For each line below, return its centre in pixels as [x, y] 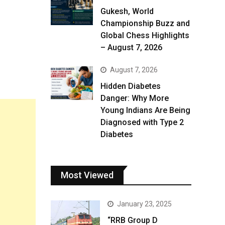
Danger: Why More [135, 98]
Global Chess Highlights [145, 35]
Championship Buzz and [145, 23]
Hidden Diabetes [131, 86]
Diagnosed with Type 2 [142, 122]
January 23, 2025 [144, 204]
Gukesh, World [127, 11]
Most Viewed [87, 175]
